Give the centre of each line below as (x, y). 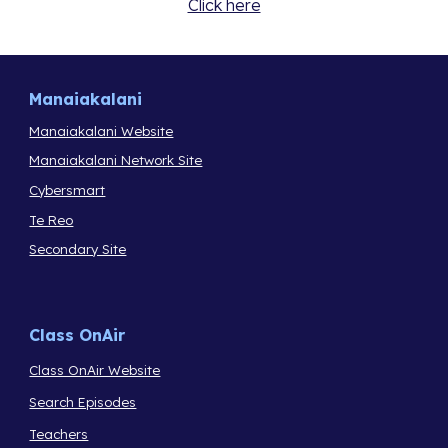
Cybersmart (67, 189)
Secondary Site (78, 249)
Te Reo (51, 219)
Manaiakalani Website (101, 130)
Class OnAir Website (95, 369)
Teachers (59, 434)
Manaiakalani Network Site (116, 160)
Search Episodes (83, 401)
